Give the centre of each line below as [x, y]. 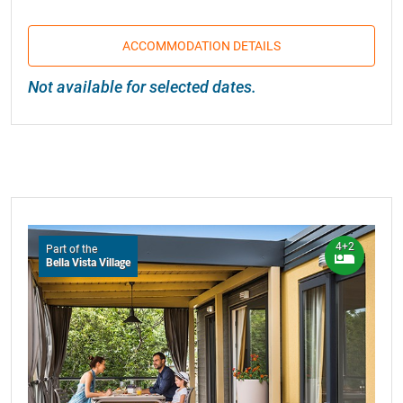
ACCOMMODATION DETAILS [201, 45]
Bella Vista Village [88, 262]
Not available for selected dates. [142, 86]
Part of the [72, 249]
